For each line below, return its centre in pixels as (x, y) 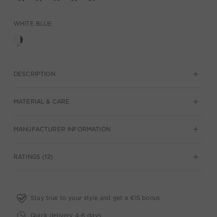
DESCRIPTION (34, 74)
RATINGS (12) (33, 157)
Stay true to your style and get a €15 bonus (95, 198)
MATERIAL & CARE (42, 101)
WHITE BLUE (33, 23)
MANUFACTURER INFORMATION (62, 129)
